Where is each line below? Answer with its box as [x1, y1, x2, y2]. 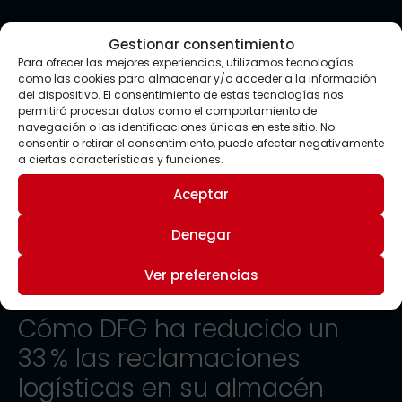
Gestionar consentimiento [108, 35, 294, 54]
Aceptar [173, 184, 229, 204]
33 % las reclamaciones [18, 340, 301, 376]
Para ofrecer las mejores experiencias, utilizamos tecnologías [18, 55, 354, 70]
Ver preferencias [144, 265, 258, 284]
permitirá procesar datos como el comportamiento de [18, 103, 317, 118]
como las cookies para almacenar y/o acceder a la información [18, 71, 377, 86]
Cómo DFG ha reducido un [18, 310, 339, 346]
